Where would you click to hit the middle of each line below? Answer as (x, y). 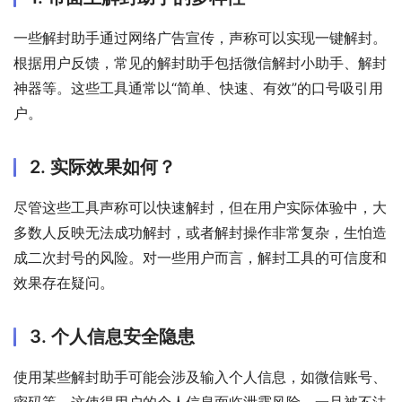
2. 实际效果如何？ (103, 167)
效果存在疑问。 (64, 283)
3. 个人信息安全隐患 (112, 337)
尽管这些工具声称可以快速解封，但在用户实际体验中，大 (200, 208)
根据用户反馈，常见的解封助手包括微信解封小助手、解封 (200, 63)
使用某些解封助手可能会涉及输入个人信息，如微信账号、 (200, 377)
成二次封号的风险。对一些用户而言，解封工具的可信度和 (200, 258)
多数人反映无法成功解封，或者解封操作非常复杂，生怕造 (200, 233)
